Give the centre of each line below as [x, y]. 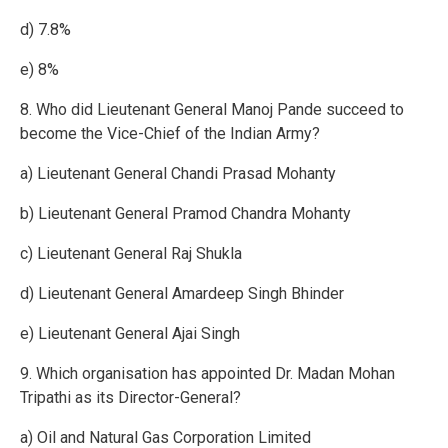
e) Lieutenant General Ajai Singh [130, 334]
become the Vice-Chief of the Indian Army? [170, 134]
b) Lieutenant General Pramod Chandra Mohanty [185, 214]
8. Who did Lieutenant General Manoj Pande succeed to [212, 110]
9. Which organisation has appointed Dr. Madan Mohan [207, 374]
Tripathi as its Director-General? [130, 398]
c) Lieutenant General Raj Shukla [131, 254]
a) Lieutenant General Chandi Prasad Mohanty [178, 174]
